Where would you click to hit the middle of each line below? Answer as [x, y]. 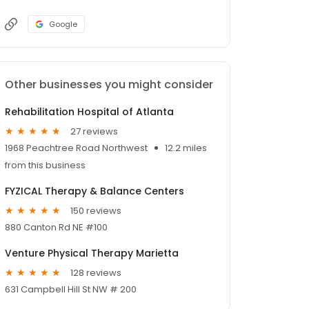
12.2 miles [186, 148]
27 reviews [94, 131]
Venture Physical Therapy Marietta [92, 253]
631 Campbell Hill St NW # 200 [71, 290]
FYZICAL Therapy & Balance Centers [94, 191]
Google [63, 24]
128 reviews [96, 272]
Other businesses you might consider [109, 85]
